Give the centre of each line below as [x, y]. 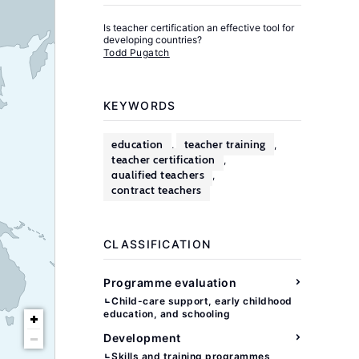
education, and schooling [167, 314]
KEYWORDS [140, 106]
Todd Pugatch [137, 52]
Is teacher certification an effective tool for [199, 28]
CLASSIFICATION [157, 244]
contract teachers [157, 190]
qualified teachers [158, 175]
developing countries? [153, 40]
